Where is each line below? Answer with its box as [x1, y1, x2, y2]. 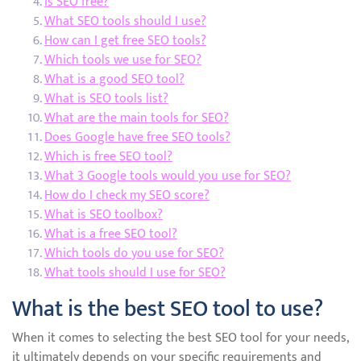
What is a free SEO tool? [44, 223, 177, 245]
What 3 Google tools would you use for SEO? [44, 165, 291, 187]
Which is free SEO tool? [44, 146, 172, 168]
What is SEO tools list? [44, 88, 168, 110]
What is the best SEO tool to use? [12, 290, 323, 328]
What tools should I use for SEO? [44, 262, 226, 284]
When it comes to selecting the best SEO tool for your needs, [12, 327, 348, 349]
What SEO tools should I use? [44, 10, 206, 32]
